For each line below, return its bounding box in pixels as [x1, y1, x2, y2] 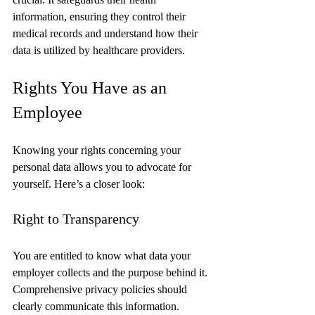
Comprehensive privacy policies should [13, 283, 190, 295]
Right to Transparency [13, 210, 139, 226]
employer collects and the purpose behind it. [13, 266, 210, 278]
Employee [13, 103, 82, 122]
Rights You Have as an [13, 78, 171, 97]
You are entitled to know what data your [13, 249, 193, 262]
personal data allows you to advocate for [13, 160, 194, 173]
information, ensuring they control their [13, 10, 188, 22]
